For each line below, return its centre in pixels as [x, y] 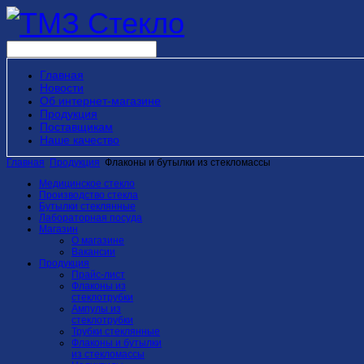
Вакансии [93, 252]
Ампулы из [96, 309]
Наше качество [80, 140]
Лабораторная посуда [91, 218]
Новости [62, 88]
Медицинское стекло [87, 184]
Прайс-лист [98, 275]
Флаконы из [99, 286]
